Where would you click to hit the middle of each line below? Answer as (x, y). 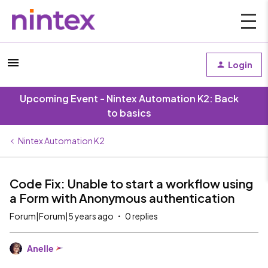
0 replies (141, 216)
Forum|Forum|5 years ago (62, 216)
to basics (129, 113)
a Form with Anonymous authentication (122, 198)
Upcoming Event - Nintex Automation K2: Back (129, 98)
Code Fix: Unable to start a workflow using (131, 183)
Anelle (40, 248)
